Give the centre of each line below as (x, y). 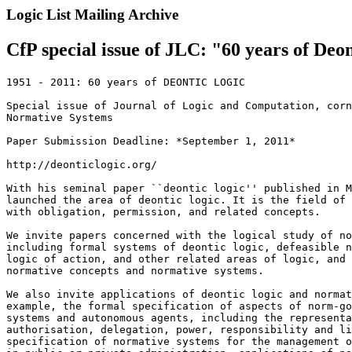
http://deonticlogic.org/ (82, 164)
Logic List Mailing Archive (92, 15)
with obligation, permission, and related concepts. (163, 211)
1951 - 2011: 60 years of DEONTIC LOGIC (126, 82)
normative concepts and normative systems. (135, 270)
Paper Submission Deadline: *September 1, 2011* (151, 141)
